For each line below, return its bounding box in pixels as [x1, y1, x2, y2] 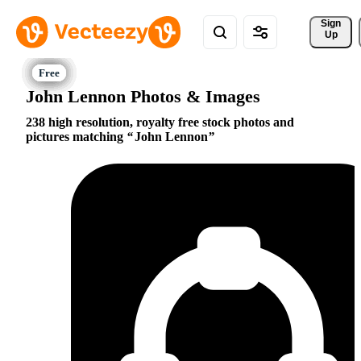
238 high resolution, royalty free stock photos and [26, 115, 294, 130]
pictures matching [26, 130, 127, 144]
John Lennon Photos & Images [26, 85, 260, 106]
